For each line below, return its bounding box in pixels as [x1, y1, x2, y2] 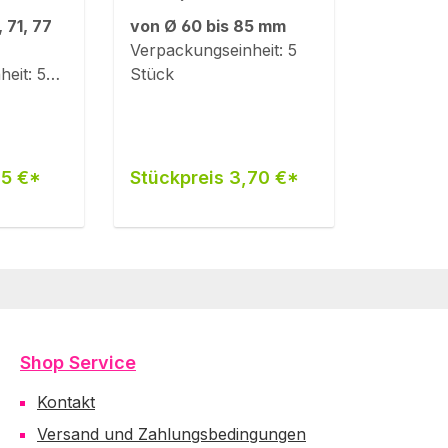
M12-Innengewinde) [129, 4, 306, 25]
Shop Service [20, 352, 136, 373]
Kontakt [37, 392, 95, 412]
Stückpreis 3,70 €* [129, 167, 299, 188]
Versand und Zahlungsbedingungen [37, 424, 306, 444]
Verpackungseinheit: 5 [129, 40, 297, 60]
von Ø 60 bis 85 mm [129, 16, 286, 36]
